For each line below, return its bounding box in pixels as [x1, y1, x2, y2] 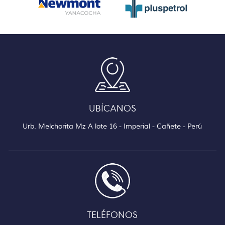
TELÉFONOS [87, 208, 138, 220]
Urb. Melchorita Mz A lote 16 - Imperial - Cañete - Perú [23, 122, 202, 131]
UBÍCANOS [88, 102, 136, 114]
